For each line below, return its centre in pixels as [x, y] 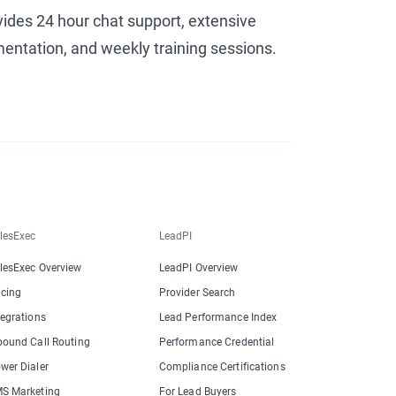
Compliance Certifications [222, 367]
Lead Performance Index [218, 317]
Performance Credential [217, 342]
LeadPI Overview [198, 268]
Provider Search [197, 293]
